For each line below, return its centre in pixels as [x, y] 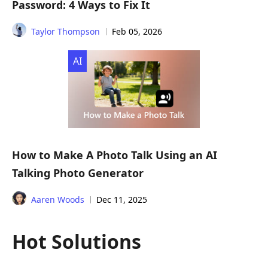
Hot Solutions [77, 242]
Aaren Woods [58, 200]
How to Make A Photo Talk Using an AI [115, 155]
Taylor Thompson [66, 31]
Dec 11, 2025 [122, 200]
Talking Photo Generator [78, 173]
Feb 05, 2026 [137, 31]
